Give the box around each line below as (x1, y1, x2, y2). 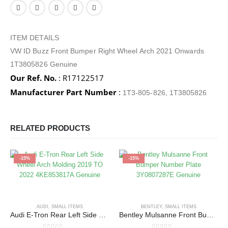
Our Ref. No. (10, 73, 56, 83)
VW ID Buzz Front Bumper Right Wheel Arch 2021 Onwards (10, 47, 204, 55)
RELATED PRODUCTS (10, 124, 90, 133)
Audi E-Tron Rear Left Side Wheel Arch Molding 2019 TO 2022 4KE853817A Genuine (99, 211, 106, 219)
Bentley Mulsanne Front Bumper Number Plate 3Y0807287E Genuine (207, 211, 214, 219)
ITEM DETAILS (10, 34, 59, 42)
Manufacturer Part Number (10, 87, 117, 98)
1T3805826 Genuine (10, 60, 78, 69)
